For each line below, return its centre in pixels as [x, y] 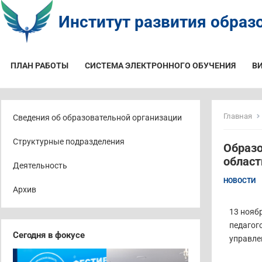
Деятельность [40, 166]
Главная [238, 116]
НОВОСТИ [239, 181]
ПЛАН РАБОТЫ [39, 65]
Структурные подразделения [69, 142]
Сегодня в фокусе [49, 235]
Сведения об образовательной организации [97, 118]
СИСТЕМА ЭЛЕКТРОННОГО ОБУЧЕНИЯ [160, 65]
